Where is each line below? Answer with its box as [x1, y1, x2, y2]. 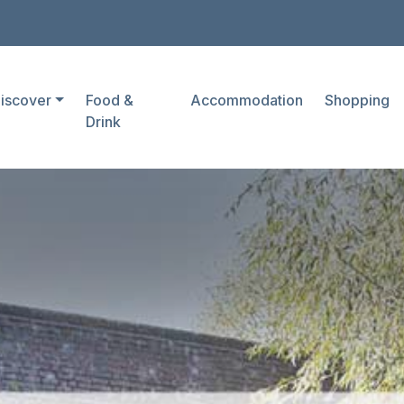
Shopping [324, 91, 390, 109]
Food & [86, 91, 134, 109]
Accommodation [189, 91, 303, 109]
